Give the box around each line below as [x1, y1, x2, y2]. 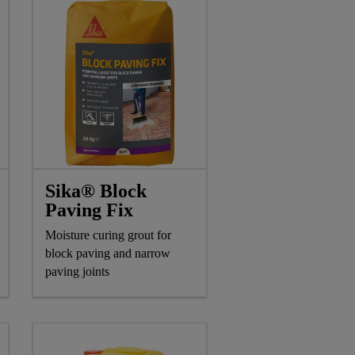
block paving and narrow [45, 246, 170, 260]
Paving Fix [45, 199, 133, 220]
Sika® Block [45, 180, 147, 201]
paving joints [45, 264, 109, 278]
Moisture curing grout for [45, 227, 171, 242]
